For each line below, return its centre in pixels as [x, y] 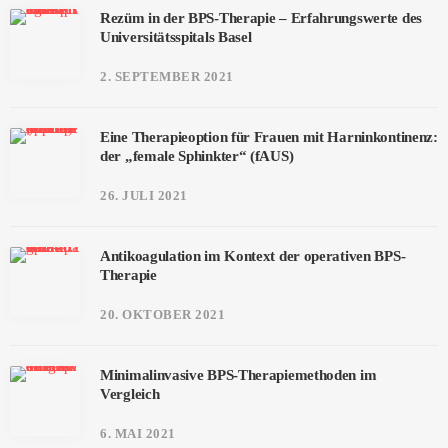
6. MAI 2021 [138, 433]
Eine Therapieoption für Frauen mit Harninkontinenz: [269, 137]
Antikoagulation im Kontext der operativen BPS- [253, 256]
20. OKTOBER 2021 [163, 314]
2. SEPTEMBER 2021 [167, 76]
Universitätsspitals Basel [176, 37]
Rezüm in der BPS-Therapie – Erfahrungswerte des [261, 18]
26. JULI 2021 [144, 195]
